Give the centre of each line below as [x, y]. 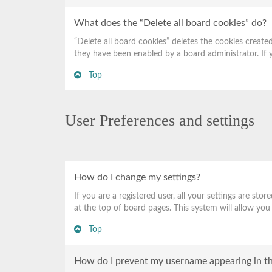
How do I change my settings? [137, 177]
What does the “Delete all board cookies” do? [170, 23]
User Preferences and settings [160, 121]
